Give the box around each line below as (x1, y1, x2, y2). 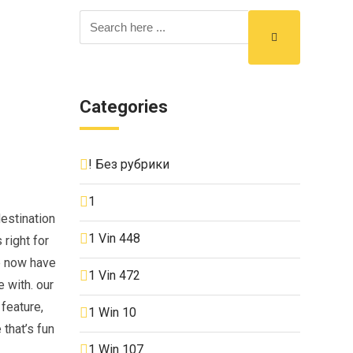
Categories (80, 96, 168, 117)
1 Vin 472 (88, 267, 140, 283)
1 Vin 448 (88, 230, 140, 246)
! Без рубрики (88, 156, 169, 172)
